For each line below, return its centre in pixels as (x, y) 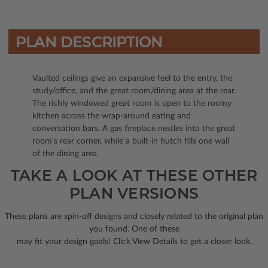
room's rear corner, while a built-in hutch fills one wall (131, 141)
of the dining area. (66, 153)
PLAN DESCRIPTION (89, 42)
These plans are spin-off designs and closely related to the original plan (134, 216)
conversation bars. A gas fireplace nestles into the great (134, 128)
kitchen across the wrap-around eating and (112, 116)
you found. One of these (134, 229)
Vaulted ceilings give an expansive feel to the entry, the (132, 78)
